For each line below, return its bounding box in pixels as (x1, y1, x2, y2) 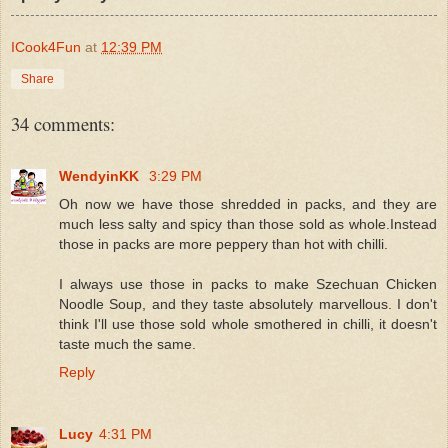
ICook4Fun (11, 38, 81, 55)
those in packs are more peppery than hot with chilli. (59, 235, 388, 252)
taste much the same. (59, 335, 196, 352)
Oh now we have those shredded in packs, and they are (59, 195, 437, 212)
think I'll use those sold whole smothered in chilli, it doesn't (59, 315, 437, 332)
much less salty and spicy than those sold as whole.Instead (59, 215, 437, 232)
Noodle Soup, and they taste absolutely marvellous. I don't (59, 295, 437, 312)
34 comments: (11, 110, 115, 136)
